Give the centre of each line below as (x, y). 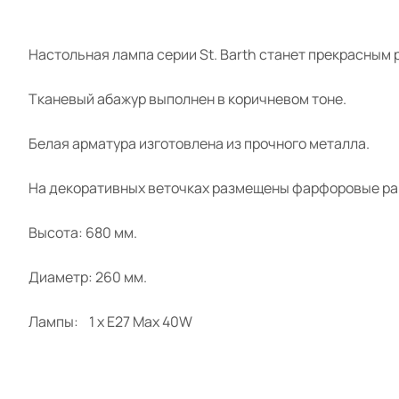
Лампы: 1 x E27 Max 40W (112, 321)
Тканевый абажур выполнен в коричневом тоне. (187, 98)
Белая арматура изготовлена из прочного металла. (199, 143)
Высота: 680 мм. (83, 232)
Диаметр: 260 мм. (88, 277)
